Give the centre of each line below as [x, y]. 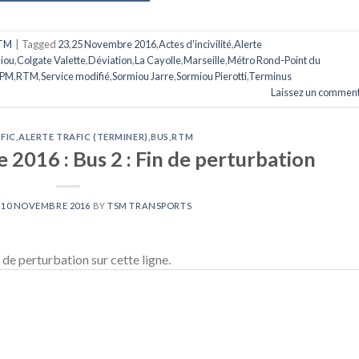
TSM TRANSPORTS [150, 205]
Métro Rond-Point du [274, 61]
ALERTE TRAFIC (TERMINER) [83, 137]
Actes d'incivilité [195, 44]
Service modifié [75, 77]
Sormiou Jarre [143, 77]
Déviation [110, 61]
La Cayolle [158, 61]
